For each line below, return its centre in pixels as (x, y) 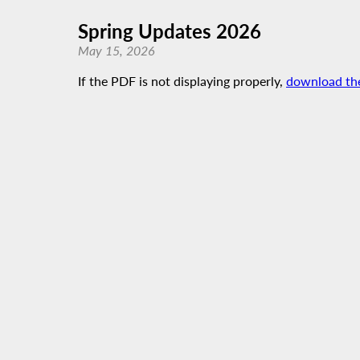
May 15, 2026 (117, 50)
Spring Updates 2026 (170, 31)
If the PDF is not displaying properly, (182, 81)
